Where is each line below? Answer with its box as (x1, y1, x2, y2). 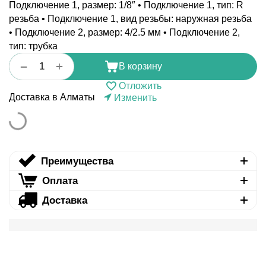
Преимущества (40, 155, 113, 167)
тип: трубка (9, 41, 58, 52)
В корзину (118, 61, 162, 72)
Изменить (114, 93, 157, 103)
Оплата (42, 175, 78, 186)
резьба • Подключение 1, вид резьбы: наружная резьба (9, 14, 252, 24)
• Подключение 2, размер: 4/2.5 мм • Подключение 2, (9, 27, 240, 38)
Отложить (118, 81, 161, 91)
